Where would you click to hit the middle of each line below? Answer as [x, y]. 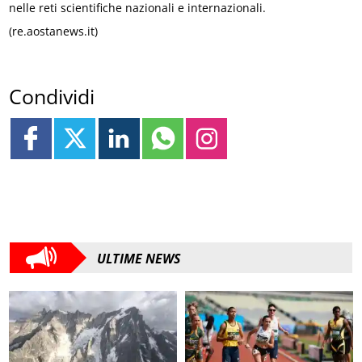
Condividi [52, 96]
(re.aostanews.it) [54, 32]
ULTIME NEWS [139, 258]
